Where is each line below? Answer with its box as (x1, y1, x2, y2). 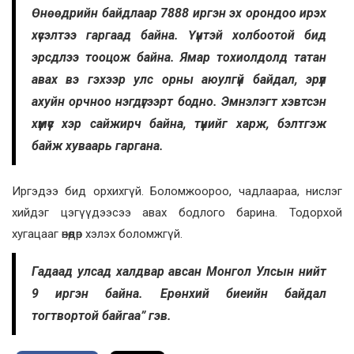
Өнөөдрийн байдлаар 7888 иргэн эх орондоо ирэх (32, 6, 326, 21)
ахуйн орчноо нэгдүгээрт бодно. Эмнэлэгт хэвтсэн (32, 94, 326, 110)
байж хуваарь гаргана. (32, 138, 164, 154)
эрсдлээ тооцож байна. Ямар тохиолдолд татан (32, 50, 326, 66)
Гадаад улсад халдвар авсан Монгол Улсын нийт (32, 264, 326, 280)
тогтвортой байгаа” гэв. (32, 308, 171, 324)
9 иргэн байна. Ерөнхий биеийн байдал (32, 286, 326, 302)
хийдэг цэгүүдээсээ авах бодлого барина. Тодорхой (12, 205, 342, 220)
